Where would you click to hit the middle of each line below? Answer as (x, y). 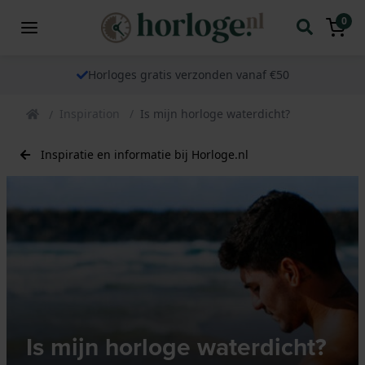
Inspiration (90, 113)
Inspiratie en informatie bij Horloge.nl (145, 154)
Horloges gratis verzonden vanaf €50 (188, 74)
